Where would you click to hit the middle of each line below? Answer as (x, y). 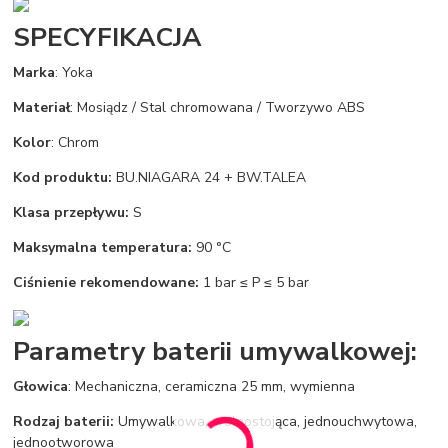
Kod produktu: (63, 177)
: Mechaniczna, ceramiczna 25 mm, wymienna (212, 387)
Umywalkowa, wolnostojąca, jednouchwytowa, (268, 422)
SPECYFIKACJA (108, 36)
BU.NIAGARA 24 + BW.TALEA (209, 177)
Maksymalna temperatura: (105, 247)
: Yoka (74, 72)
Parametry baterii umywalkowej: (215, 351)
